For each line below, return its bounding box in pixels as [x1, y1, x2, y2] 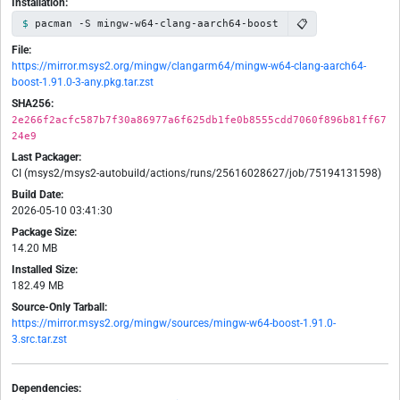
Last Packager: [12, 151, 81, 164]
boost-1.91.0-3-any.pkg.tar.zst [12, 76, 154, 89]
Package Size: [12, 226, 77, 239]
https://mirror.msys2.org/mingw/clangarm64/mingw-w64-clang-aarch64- [12, 60, 366, 73]
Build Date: [12, 188, 63, 202]
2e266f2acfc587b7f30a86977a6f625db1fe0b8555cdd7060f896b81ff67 [12, 114, 387, 126]
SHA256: [12, 97, 54, 111]
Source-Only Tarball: [12, 301, 107, 314]
